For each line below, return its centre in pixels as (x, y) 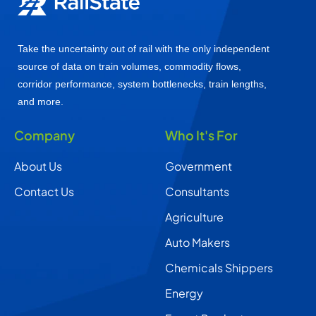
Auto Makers (197, 242)
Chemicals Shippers (219, 268)
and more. (41, 102)
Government (199, 166)
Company (44, 135)
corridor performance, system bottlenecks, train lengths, (142, 84)
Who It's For (201, 135)
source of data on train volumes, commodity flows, (129, 66)
